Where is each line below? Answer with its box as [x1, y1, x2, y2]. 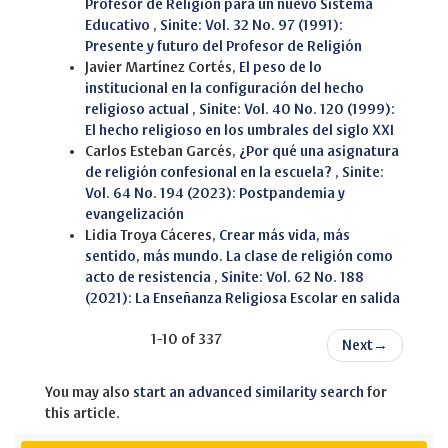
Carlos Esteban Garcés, [85, 144, 239, 160]
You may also [45, 385, 133, 401]
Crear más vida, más [219, 228, 350, 244]
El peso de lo [239, 60, 322, 76]
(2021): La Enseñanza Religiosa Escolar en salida [85, 291, 400, 307]
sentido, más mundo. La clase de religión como [85, 249, 393, 265]
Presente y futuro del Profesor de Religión [85, 39, 362, 55]
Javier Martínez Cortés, [85, 60, 239, 76]
